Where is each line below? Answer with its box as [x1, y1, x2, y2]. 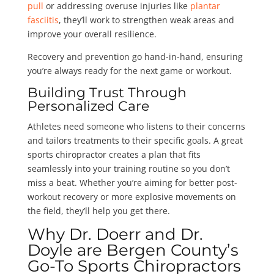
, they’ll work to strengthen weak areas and [58, 14, 234, 26]
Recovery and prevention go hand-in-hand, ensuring [27, 51, 243, 63]
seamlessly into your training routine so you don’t [27, 163, 230, 175]
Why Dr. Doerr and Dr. [27, 224, 203, 245]
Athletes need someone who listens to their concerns [27, 120, 245, 133]
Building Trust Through [27, 84, 187, 102]
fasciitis [27, 14, 59, 26]
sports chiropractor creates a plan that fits [27, 149, 201, 161]
